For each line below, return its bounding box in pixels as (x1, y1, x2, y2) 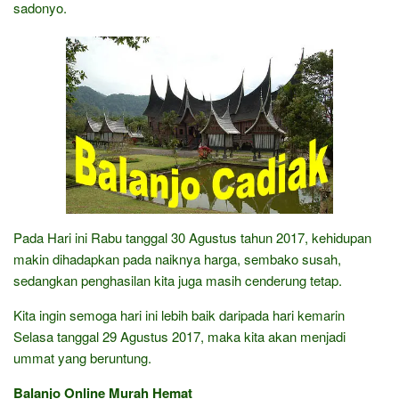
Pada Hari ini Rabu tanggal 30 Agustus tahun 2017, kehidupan (13, 227, 371, 247)
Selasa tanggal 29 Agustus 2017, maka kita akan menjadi (13, 326, 346, 346)
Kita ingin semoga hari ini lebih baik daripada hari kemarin (13, 305, 345, 324)
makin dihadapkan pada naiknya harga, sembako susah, (13, 248, 341, 268)
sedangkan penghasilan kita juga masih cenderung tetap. (13, 270, 342, 289)
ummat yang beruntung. (13, 347, 151, 367)
